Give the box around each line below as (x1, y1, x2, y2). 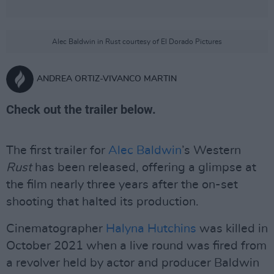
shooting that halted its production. (6, 196, 199, 208)
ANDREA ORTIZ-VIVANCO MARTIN (37, 75, 177, 83)
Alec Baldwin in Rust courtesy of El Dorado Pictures (52, 38, 222, 45)
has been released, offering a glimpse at (32, 161, 256, 174)
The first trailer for (6, 144, 108, 157)
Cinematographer (6, 223, 106, 235)
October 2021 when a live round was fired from (6, 240, 267, 252)
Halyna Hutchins (106, 223, 196, 235)
